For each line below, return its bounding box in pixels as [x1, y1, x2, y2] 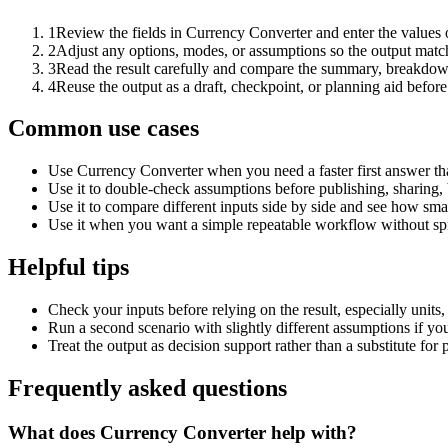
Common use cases [8, 115, 199, 142]
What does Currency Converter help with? [8, 421, 357, 443]
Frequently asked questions [8, 375, 287, 402]
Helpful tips [8, 254, 129, 281]
